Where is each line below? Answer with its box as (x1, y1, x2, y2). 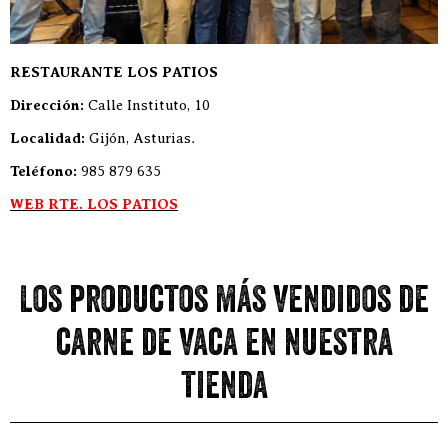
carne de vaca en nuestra (55, 329, 393, 366)
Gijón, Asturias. (85, 130, 195, 147)
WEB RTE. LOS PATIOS (10, 196, 178, 214)
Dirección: (10, 97, 84, 115)
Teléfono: (10, 163, 77, 181)
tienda (180, 372, 268, 409)
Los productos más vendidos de (19, 286, 429, 323)
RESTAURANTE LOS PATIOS (10, 64, 218, 82)
